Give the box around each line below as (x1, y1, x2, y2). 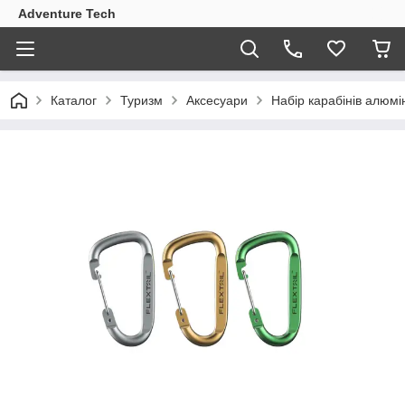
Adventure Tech (18, 6, 116, 21)
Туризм (120, 93, 163, 108)
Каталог (51, 93, 97, 108)
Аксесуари (186, 93, 248, 108)
